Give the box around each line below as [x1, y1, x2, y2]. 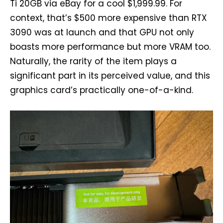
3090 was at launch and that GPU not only [10, 26, 194, 39]
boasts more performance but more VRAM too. [10, 41, 211, 53]
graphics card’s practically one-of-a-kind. [10, 84, 193, 97]
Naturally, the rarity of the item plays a [10, 55, 177, 68]
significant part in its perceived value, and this [10, 70, 210, 82]
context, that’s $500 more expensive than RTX [10, 12, 207, 24]
